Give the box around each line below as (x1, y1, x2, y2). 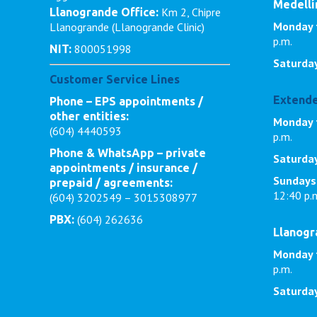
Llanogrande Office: (50, 5, 158, 18)
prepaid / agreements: (50, 175, 173, 189)
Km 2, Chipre (158, 4, 221, 19)
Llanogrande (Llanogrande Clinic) (50, 19, 204, 34)
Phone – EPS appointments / (50, 94, 203, 108)
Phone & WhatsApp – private (50, 146, 206, 159)
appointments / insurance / (50, 161, 197, 174)
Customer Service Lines (50, 72, 180, 86)
